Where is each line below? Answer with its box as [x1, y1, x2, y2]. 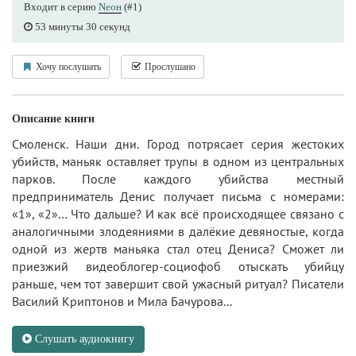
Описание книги [12, 112, 95, 125]
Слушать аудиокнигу [32, 332, 134, 345]
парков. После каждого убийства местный [12, 170, 344, 187]
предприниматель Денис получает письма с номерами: [12, 188, 344, 204]
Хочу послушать [33, 60, 101, 72]
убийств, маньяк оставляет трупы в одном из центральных [12, 153, 344, 169]
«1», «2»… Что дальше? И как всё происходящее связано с [12, 205, 344, 222]
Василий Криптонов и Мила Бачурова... [12, 292, 232, 309]
